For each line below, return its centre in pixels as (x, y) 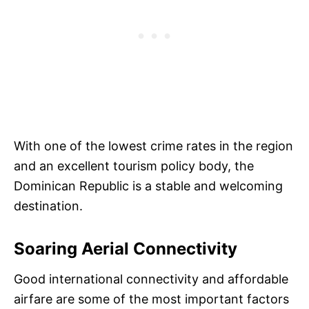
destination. (48, 206)
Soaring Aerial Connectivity (128, 249)
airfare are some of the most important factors (151, 299)
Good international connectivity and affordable (151, 279)
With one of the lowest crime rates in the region (153, 146)
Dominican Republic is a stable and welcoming (148, 186)
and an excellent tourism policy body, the (134, 166)
